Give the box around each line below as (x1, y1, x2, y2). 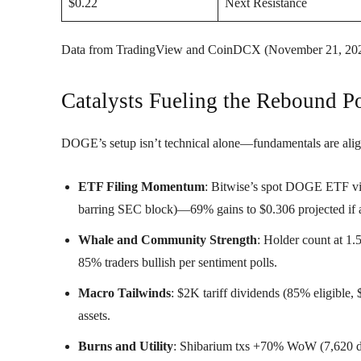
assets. (78, 308, 110, 322)
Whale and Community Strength (78, 232, 257, 247)
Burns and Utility (78, 338, 173, 353)
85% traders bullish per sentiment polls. (78, 255, 277, 269)
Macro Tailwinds (78, 285, 171, 300)
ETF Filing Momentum (78, 179, 205, 193)
